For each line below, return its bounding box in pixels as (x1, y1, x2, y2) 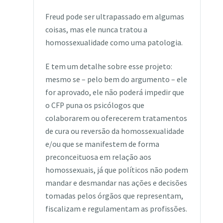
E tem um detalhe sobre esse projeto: (45, 62, 172, 72)
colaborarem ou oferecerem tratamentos (45, 113, 187, 123)
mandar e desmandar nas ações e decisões (45, 178, 187, 188)
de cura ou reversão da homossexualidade (45, 126, 184, 136)
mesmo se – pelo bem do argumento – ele (45, 75, 187, 85)
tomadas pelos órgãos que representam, (45, 191, 183, 201)
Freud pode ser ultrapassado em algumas (45, 11, 184, 21)
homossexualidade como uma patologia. (45, 37, 183, 47)
